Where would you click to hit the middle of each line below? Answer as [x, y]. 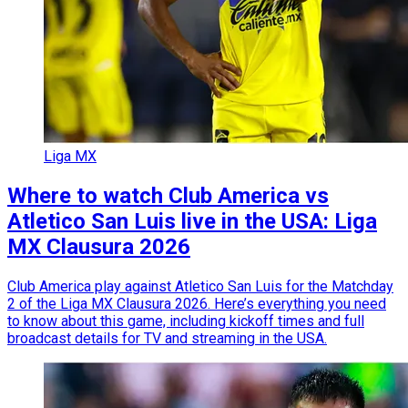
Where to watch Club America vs [168, 195]
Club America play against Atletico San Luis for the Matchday [200, 286]
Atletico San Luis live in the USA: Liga [192, 221]
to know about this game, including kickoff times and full [186, 321]
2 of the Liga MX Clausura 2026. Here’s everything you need [197, 303]
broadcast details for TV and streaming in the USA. [167, 338]
